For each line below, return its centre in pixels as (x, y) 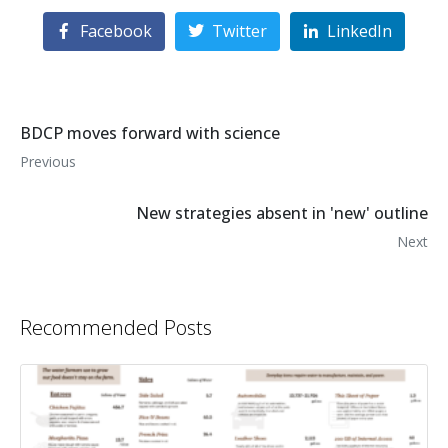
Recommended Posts (116, 328)
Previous (48, 162)
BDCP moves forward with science (150, 133)
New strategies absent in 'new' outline (282, 213)
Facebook (116, 31)
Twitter (239, 31)
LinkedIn (359, 31)
